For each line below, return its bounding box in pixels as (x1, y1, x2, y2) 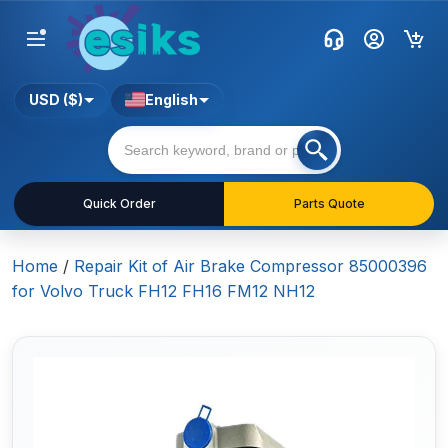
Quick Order (82, 196, 156, 212)
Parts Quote (293, 196, 365, 212)
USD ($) (29, 91, 83, 109)
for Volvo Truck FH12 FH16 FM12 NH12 (12, 281, 315, 302)
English (145, 91, 198, 109)
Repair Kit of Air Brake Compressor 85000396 (74, 256, 427, 277)
